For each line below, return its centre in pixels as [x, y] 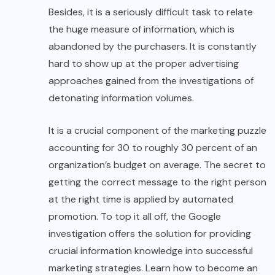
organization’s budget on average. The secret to [157, 165]
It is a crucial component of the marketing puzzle [157, 130]
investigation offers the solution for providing [150, 233]
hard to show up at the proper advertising [144, 63]
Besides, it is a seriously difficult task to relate [151, 12]
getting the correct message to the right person [157, 182]
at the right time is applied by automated [141, 199]
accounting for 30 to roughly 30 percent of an [153, 147]
